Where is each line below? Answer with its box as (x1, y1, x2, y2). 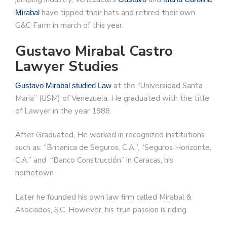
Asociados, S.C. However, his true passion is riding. (15, 204, 188, 215)
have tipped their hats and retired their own (40, 8, 195, 18)
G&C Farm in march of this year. (15, 20, 124, 31)
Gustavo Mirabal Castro (15, 41, 173, 61)
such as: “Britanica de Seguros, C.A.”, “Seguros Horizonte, (15, 142, 211, 153)
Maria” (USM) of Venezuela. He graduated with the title (15, 93, 209, 103)
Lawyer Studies (15, 56, 119, 76)
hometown (15, 168, 54, 178)
